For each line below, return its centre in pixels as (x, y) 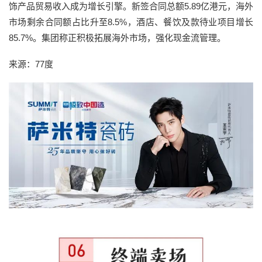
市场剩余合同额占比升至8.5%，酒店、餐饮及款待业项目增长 (131, 22)
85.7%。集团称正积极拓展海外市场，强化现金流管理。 (117, 37)
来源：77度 (31, 64)
